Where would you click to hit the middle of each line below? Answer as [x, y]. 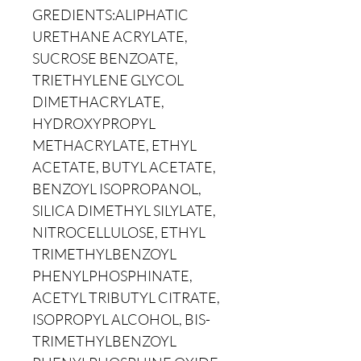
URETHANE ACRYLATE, [110, 36]
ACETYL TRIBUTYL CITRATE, [126, 297]
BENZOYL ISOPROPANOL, [117, 189]
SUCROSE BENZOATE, [105, 58]
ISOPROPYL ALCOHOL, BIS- [121, 319]
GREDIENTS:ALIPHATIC [110, 15]
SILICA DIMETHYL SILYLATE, [124, 210]
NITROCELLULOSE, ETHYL [119, 232]
